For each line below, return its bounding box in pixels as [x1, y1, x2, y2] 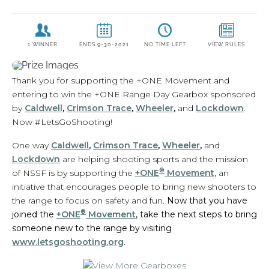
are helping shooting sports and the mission [60, 153, 248, 165]
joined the [12, 208, 56, 220]
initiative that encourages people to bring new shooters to [12, 181, 256, 192]
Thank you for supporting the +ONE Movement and [12, 74, 229, 86]
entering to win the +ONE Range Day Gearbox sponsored [12, 88, 256, 100]
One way [12, 139, 51, 151]
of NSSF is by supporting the [12, 167, 135, 178]
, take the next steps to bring [136, 208, 257, 220]
